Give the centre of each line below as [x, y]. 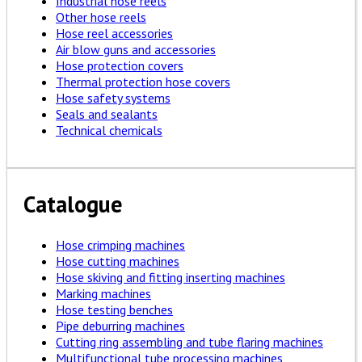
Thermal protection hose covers [143, 81]
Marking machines [103, 293]
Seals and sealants [107, 114]
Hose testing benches [114, 309]
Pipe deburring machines [120, 325]
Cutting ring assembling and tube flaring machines [189, 341]
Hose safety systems [113, 97]
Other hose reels [101, 17]
